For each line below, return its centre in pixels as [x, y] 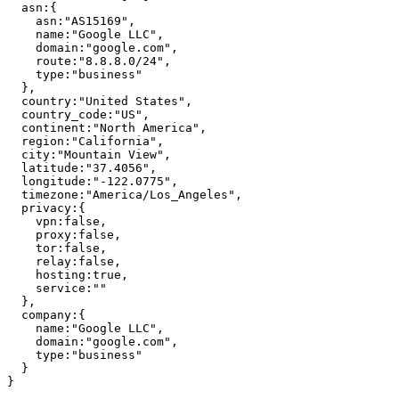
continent [53, 127]
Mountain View [110, 154]
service [61, 288]
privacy [46, 208]
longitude [53, 181]
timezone [50, 194]
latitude [50, 167]
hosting [61, 274]
